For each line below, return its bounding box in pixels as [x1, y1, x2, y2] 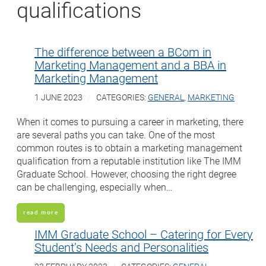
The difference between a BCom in [34, 43, 211, 59]
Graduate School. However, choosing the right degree [17, 167, 236, 180]
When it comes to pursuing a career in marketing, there [17, 115, 243, 128]
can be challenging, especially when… [17, 180, 172, 193]
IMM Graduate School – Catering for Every [34, 226, 253, 242]
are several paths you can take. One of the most [17, 128, 215, 141]
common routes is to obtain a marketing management [17, 141, 242, 154]
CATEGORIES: [96, 91, 148, 103]
